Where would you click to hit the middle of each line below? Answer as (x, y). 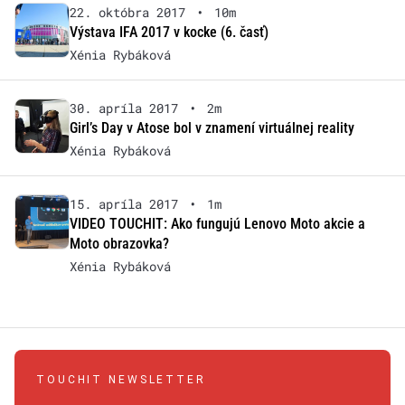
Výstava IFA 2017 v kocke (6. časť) (169, 32)
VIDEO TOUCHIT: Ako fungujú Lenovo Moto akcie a (217, 224)
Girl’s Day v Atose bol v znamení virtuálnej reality (212, 128)
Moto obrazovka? (119, 244)
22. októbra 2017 (127, 12)
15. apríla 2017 (123, 204)
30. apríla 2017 (123, 108)
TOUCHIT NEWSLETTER (121, 380)
